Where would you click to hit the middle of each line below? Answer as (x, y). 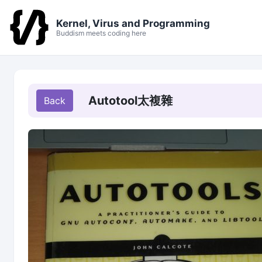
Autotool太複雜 (130, 101)
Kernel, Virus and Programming (133, 23)
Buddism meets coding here (101, 33)
